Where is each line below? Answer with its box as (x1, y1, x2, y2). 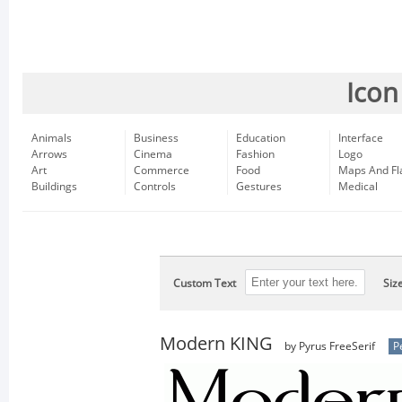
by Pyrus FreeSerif (282, 340, 375, 353)
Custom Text (173, 277, 236, 290)
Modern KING (160, 333, 273, 354)
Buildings (31, 180, 77, 193)
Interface (338, 132, 383, 144)
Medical (338, 180, 378, 193)
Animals (31, 132, 72, 144)
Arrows (31, 148, 67, 161)
